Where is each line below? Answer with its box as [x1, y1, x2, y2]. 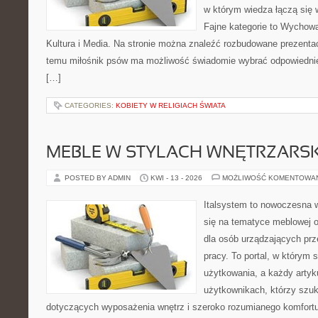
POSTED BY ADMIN [65, 174, 133, 182]
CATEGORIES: [65, 102, 116, 109]
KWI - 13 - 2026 [150, 174, 202, 182]
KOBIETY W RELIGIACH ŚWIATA [116, 102, 226, 109]
